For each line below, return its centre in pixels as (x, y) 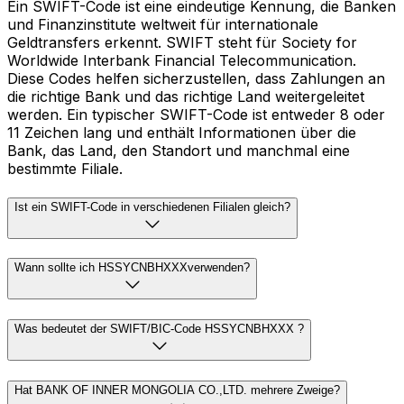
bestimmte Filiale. (65, 168)
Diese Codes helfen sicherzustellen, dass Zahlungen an (196, 78)
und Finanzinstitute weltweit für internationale (163, 24)
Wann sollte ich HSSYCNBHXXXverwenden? (132, 268)
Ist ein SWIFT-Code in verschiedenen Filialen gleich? (152, 207)
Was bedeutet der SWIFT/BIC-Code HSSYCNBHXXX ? (159, 328)
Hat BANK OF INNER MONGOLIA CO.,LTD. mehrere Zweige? (177, 390)
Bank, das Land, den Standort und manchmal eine (179, 150)
